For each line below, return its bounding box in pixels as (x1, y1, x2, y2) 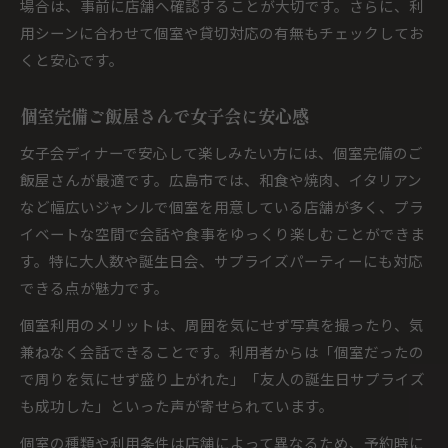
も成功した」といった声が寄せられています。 (20, 395, 334, 416)
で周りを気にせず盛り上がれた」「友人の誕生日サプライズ (20, 368, 425, 389)
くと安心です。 (20, 49, 124, 70)
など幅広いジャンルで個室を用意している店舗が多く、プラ (20, 196, 424, 217)
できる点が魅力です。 (20, 277, 169, 298)
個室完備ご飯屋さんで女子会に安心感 (20, 103, 309, 128)
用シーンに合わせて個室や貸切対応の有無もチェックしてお (20, 22, 424, 43)
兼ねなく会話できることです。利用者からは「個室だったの (20, 341, 424, 362)
